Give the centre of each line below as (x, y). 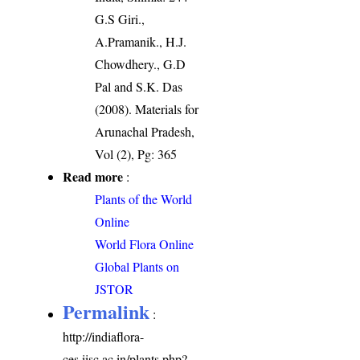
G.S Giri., (120, 18)
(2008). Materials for (147, 108)
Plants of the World (144, 198)
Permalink (106, 311)
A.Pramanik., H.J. (141, 41)
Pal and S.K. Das (139, 86)
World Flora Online (145, 243)
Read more (93, 176)
